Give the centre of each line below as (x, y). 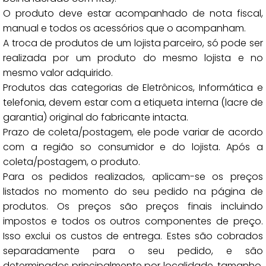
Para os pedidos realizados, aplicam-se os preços (133, 177)
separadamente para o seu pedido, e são (133, 251)
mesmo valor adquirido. (58, 73)
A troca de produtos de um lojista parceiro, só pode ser (133, 43)
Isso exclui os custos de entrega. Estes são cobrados (133, 236)
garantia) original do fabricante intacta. (96, 117)
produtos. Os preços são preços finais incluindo (133, 206)
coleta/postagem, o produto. (72, 162)
